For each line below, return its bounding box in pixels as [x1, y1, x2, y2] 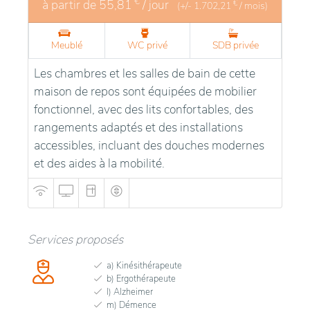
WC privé [127, 38, 167, 52]
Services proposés [28, 230, 123, 248]
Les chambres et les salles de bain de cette [34, 64, 255, 82]
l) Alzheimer [107, 285, 153, 298]
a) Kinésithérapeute [107, 259, 182, 272]
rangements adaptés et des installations [34, 118, 243, 136]
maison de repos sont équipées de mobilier [34, 82, 257, 100]
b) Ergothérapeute [107, 272, 176, 285]
